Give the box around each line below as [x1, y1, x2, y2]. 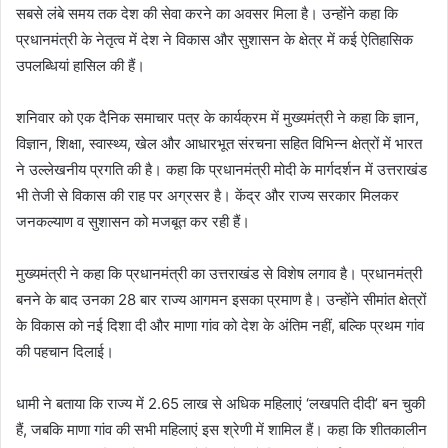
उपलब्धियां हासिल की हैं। [16, 56, 145, 76]
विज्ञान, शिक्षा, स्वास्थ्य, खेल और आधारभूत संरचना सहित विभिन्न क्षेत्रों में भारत [16, 134, 422, 154]
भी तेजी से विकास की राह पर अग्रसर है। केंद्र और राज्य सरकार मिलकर [16, 186, 399, 206]
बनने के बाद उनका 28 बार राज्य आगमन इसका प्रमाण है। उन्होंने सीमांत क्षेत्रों [16, 290, 426, 310]
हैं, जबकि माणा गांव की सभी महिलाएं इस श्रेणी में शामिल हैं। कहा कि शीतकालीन [16, 420, 427, 440]
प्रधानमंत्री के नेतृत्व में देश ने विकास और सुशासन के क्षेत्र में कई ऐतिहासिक [16, 30, 413, 50]
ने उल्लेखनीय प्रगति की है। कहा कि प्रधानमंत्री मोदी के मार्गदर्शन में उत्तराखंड [16, 160, 427, 180]
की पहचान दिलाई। [16, 342, 114, 362]
